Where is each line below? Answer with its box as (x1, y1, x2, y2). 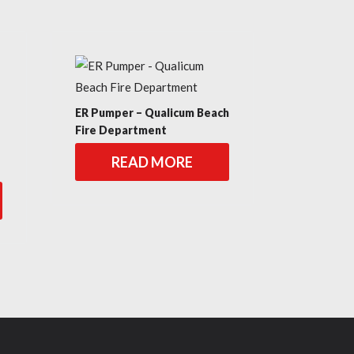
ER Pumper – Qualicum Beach (74, 106, 229, 119)
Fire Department (74, 123, 167, 137)
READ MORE (111, 153, 193, 171)
